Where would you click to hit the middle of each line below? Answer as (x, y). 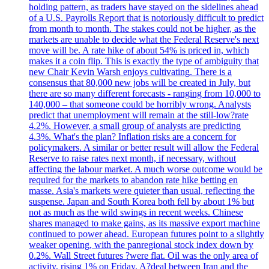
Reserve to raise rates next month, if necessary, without (132, 158)
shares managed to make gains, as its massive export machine (144, 223)
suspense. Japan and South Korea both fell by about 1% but (141, 201)
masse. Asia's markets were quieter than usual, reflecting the (142, 190)
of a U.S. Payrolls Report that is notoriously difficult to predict (146, 17)
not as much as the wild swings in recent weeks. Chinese (136, 212)
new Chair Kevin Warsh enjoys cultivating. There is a (130, 71)
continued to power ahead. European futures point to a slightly (147, 234)
